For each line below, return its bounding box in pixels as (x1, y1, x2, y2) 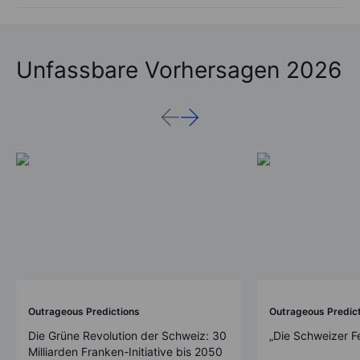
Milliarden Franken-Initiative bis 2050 (28, 344, 223, 358)
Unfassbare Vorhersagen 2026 (16, 56, 342, 84)
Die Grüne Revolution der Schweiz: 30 (28, 328, 227, 342)
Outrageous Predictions (28, 305, 140, 317)
